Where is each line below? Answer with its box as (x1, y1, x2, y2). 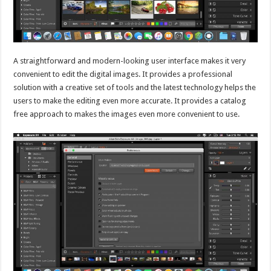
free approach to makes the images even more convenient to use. (13, 109, 240, 119)
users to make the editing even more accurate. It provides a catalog (13, 96, 247, 106)
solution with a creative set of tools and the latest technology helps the (13, 83, 256, 93)
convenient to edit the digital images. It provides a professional (13, 70, 233, 79)
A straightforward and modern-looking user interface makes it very (13, 56, 246, 66)
